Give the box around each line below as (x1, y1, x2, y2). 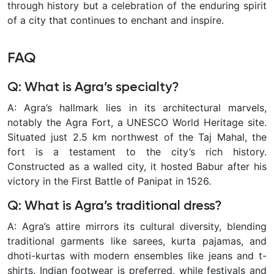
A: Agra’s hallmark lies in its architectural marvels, (7, 101, 267, 114)
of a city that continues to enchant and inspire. (7, 13, 224, 26)
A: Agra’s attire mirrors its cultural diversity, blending (7, 220, 267, 232)
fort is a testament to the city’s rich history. (7, 145, 267, 158)
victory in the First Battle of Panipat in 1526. (7, 174, 211, 187)
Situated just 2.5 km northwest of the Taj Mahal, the (7, 130, 267, 143)
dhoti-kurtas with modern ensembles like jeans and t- (7, 249, 267, 262)
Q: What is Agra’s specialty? (7, 80, 179, 94)
